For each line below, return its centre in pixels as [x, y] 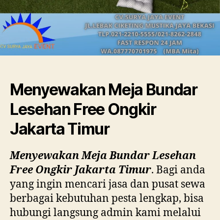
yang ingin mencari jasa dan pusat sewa [108, 184]
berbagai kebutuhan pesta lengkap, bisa [107, 198]
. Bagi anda [178, 170]
